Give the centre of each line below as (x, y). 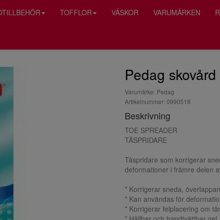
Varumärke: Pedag (150, 92)
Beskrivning (148, 115)
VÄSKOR (125, 12)
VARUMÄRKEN (177, 12)
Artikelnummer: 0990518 (158, 101)
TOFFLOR (76, 12)
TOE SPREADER (151, 130)
